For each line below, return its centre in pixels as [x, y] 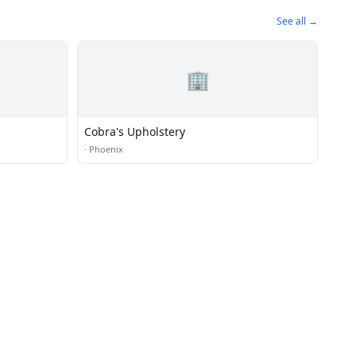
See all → [297, 21]
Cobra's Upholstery [135, 132]
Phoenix [106, 149]
